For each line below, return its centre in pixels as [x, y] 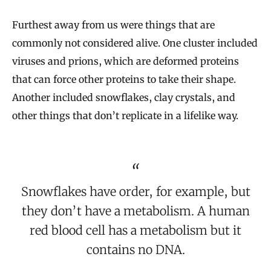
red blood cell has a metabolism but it [135, 230]
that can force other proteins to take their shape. [124, 79]
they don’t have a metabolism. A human [135, 211]
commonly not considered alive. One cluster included [135, 43]
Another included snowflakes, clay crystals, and [124, 97]
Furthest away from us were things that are [113, 24]
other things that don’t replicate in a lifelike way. [125, 115]
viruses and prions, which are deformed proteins [126, 61]
